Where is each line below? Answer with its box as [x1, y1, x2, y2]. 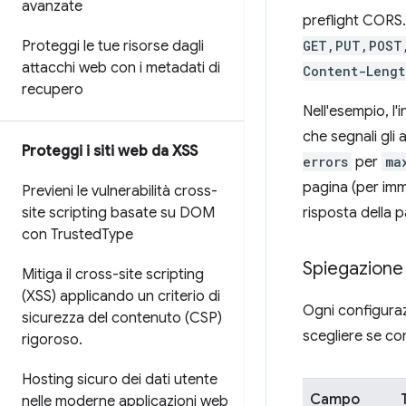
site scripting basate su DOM [22, 204, 215, 222]
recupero [22, 81, 83, 99]
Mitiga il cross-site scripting [22, 266, 204, 284]
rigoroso [22, 331, 79, 349]
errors [303, 153, 348, 170]
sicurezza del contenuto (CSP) [22, 309, 222, 327]
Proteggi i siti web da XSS [22, 142, 198, 160]
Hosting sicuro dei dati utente [22, 371, 217, 389]
